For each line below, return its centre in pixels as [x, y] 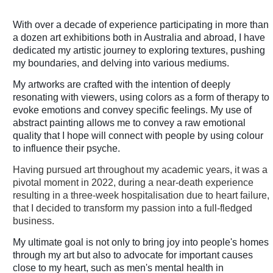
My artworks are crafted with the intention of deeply [122, 84]
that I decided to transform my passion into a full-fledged [133, 208]
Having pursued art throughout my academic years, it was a [140, 170]
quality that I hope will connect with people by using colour [138, 136]
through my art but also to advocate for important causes [133, 255]
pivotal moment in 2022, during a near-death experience [133, 183]
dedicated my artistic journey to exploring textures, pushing [139, 50]
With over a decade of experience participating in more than [141, 25]
